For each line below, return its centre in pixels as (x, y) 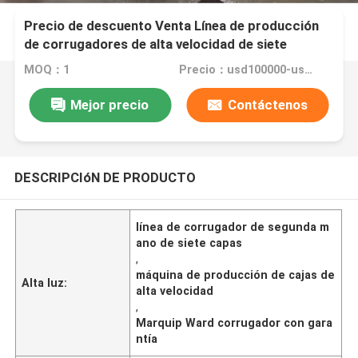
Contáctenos (267, 104)
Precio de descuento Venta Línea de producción (172, 26)
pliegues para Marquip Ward (110, 63)
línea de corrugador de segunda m (233, 227)
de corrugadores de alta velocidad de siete (156, 44)
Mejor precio (110, 104)
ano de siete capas (189, 243)
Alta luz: (45, 282)
